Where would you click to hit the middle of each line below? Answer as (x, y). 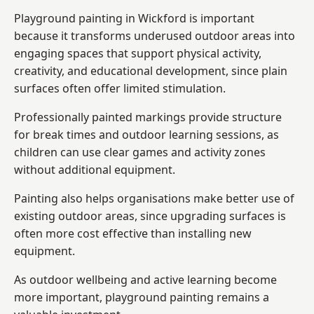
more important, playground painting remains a (142, 297)
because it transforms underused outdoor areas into (155, 35)
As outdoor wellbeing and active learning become (145, 279)
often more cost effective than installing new (133, 233)
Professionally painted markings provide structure (148, 117)
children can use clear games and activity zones (140, 152)
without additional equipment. (95, 169)
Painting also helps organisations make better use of (154, 198)
